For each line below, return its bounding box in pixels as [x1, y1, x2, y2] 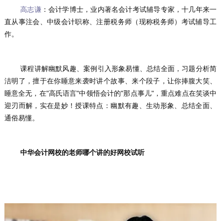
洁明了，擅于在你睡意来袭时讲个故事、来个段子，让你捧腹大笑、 [4, 76, 217, 85]
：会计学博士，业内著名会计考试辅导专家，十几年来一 [41, 5, 217, 13]
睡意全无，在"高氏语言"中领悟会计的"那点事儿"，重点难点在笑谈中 [4, 89, 217, 97]
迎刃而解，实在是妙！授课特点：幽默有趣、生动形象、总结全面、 [4, 101, 217, 110]
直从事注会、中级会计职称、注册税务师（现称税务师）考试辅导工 [4, 17, 217, 26]
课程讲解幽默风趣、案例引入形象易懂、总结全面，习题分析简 [4, 64, 21, 73]
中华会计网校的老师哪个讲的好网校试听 [20, 148, 145, 156]
